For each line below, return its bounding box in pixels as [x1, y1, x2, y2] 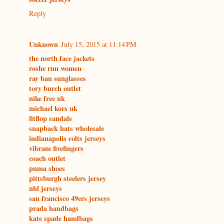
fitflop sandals [29, 113, 72, 124]
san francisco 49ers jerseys [29, 193, 110, 204]
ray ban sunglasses [29, 73, 86, 84]
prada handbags [29, 203, 78, 214]
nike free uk [29, 93, 65, 104]
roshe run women [29, 63, 81, 74]
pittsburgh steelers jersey [29, 173, 106, 184]
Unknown [29, 39, 58, 50]
